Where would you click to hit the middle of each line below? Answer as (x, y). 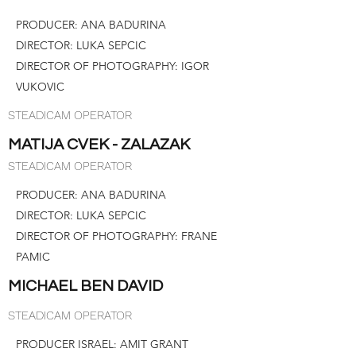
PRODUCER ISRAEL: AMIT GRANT (102, 344)
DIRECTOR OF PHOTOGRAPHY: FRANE (116, 236)
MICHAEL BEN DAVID (87, 286)
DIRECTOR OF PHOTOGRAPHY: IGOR (112, 66)
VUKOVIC (40, 87)
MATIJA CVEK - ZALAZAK (99, 145)
